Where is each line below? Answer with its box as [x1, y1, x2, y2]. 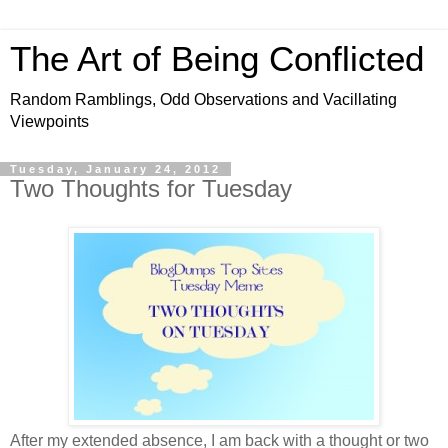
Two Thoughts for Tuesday [10, 175, 292, 202]
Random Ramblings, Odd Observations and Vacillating [10, 91, 397, 108]
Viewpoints [10, 113, 89, 130]
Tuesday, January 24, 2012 [10, 163, 221, 175]
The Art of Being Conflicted [10, 40, 424, 78]
